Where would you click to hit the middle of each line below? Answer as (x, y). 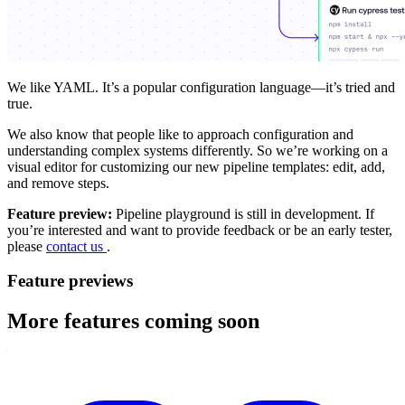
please (27, 246)
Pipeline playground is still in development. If (243, 213)
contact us (76, 246)
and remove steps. (58, 183)
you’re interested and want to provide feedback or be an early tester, (200, 230)
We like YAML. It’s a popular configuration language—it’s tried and (201, 87)
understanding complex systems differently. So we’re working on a (198, 150)
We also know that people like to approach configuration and (180, 134)
